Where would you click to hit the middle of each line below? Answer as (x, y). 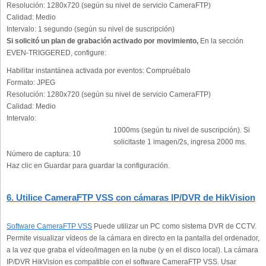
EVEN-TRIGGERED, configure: (56, 53)
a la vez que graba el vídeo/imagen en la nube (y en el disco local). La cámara (132, 250)
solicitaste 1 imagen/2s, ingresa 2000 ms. (180, 142)
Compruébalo (167, 71)
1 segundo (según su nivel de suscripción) (105, 29)
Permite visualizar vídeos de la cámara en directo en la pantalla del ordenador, (133, 238)
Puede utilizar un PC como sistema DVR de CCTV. (174, 227)
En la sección (221, 41)
